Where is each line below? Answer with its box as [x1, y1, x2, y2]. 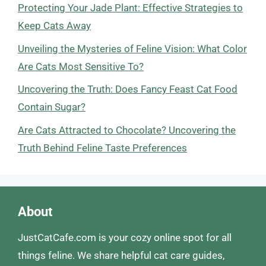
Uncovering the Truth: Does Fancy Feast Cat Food [18, 83, 237, 95]
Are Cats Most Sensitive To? [18, 60, 144, 72]
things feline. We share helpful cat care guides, [18, 249, 224, 261]
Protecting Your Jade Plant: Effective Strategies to [18, 2, 243, 14]
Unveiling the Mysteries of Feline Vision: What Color [18, 42, 247, 55]
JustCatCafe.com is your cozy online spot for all [18, 231, 232, 243]
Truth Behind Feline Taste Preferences [18, 141, 187, 154]
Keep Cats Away [18, 20, 91, 31]
